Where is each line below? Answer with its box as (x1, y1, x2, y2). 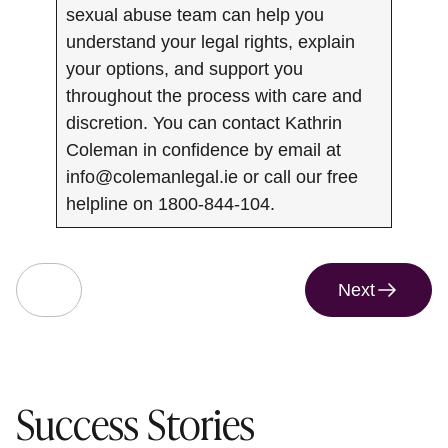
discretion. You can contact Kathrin (66, 112, 342, 133)
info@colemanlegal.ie (66, 166, 238, 187)
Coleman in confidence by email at (66, 139, 341, 160)
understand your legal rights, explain (66, 31, 355, 52)
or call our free (238, 166, 358, 187)
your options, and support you (66, 58, 303, 79)
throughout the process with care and (66, 85, 362, 106)
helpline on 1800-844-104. (66, 193, 275, 214)
